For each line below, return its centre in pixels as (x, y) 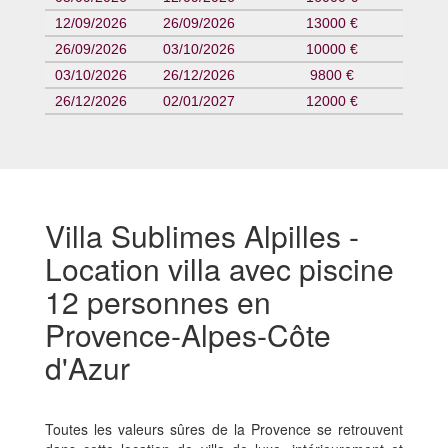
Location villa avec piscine (219, 268)
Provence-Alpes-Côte (188, 334)
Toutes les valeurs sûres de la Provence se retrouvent (224, 428)
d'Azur (87, 367)
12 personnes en (158, 301)
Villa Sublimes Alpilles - (202, 235)
